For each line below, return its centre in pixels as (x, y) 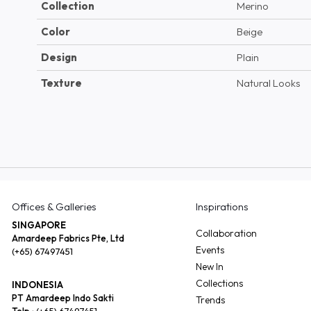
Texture (61, 83)
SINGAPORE (39, 225)
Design (59, 57)
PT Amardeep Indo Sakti (62, 297)
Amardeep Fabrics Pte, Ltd (68, 238)
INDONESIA (37, 284)
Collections (219, 283)
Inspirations (222, 206)
